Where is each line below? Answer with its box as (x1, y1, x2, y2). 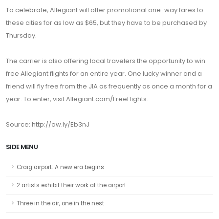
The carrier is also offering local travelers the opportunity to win (6, 56, 205, 66)
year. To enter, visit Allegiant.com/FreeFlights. (6, 94, 148, 104)
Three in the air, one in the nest (17, 199, 104, 207)
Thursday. (6, 31, 37, 40)
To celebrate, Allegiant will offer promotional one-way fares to (6, 5, 203, 15)
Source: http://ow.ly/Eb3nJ (6, 120, 89, 129)
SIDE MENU (6, 142, 38, 152)
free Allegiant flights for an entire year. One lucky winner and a (6, 69, 202, 78)
